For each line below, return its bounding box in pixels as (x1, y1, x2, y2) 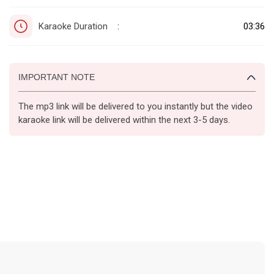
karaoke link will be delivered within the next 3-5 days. (18, 114, 230, 125)
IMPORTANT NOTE (18, 72, 95, 82)
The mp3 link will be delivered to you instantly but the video (18, 100, 253, 112)
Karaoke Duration (39, 20, 108, 32)
